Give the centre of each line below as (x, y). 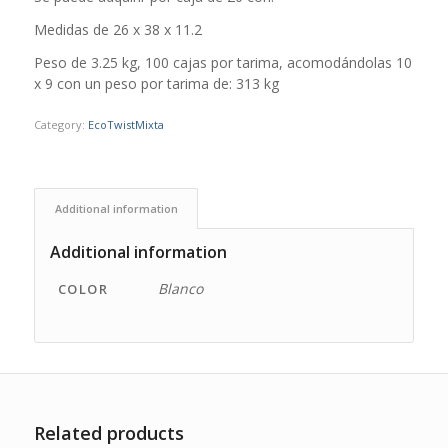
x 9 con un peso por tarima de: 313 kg (156, 83)
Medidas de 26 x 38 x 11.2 (117, 30)
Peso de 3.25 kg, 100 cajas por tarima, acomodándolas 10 (222, 62)
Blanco (180, 288)
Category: (60, 124)
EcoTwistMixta (125, 124)
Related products (108, 432)
